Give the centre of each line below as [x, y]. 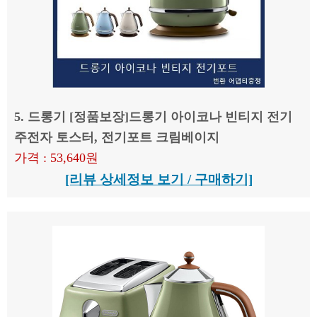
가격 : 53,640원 [56, 158]
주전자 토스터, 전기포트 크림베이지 [117, 137]
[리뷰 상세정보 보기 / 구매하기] [158, 179]
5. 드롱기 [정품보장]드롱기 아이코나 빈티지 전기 [153, 117]
